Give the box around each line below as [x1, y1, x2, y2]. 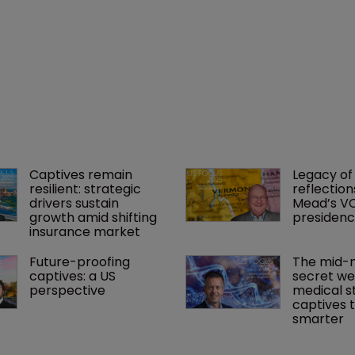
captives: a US [29, 266, 119, 285]
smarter [292, 309, 344, 328]
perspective [29, 281, 105, 300]
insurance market [29, 222, 140, 241]
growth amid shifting [29, 208, 160, 227]
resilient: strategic [29, 179, 144, 198]
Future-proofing [29, 252, 133, 271]
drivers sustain [29, 193, 122, 212]
